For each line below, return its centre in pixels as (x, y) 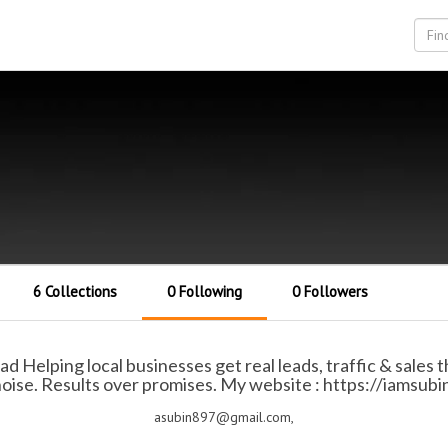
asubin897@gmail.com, (224, 417)
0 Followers (330, 291)
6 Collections (75, 291)
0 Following (205, 291)
